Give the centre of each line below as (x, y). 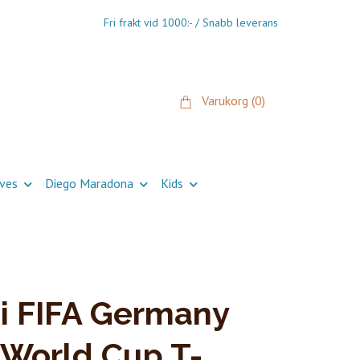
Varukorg (227, 101)
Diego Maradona (89, 183)
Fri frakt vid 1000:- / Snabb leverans (191, 22)
